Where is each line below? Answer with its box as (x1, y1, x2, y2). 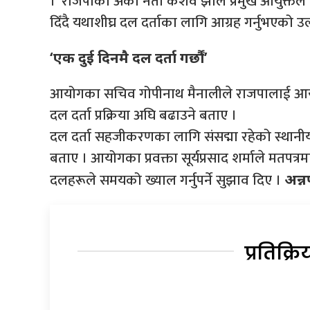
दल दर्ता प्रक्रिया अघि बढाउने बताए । (50, 102, 237, 127)
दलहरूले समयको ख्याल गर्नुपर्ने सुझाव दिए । (50, 167, 284, 192)
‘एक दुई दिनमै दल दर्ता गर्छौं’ (50, 47, 208, 67)
